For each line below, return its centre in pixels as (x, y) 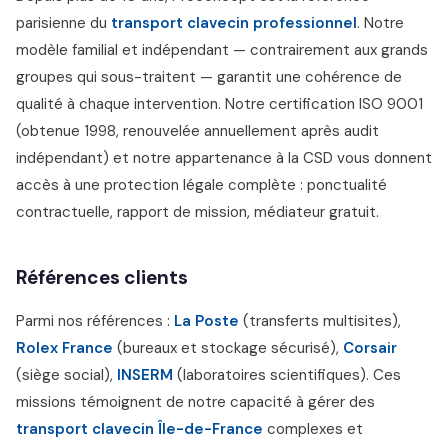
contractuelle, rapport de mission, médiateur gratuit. (197, 212)
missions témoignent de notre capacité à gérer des (195, 402)
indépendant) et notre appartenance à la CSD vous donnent (224, 158)
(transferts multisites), (320, 321)
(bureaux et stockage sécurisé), (228, 348)
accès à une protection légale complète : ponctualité (201, 185)
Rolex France (64, 348)
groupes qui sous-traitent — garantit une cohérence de (209, 77)
